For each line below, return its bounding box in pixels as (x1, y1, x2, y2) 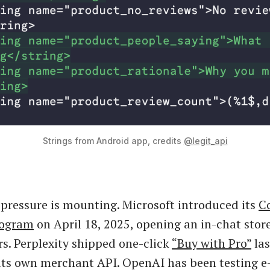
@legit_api (183, 135, 228, 146)
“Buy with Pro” (172, 234, 251, 251)
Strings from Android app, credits (42, 135, 184, 146)
